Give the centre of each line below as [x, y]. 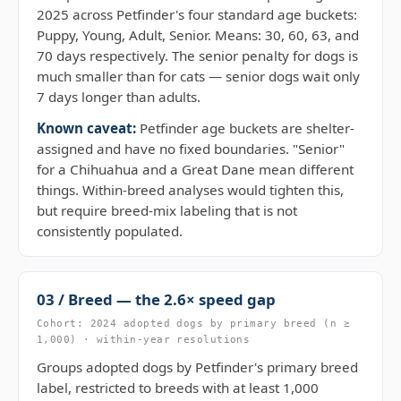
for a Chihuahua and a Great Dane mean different [195, 169]
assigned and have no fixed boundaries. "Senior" [191, 149]
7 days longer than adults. [119, 97]
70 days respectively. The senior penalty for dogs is [197, 55]
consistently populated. [110, 231]
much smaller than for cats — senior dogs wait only [198, 76]
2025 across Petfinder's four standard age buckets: [197, 14]
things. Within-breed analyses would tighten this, [190, 190]
